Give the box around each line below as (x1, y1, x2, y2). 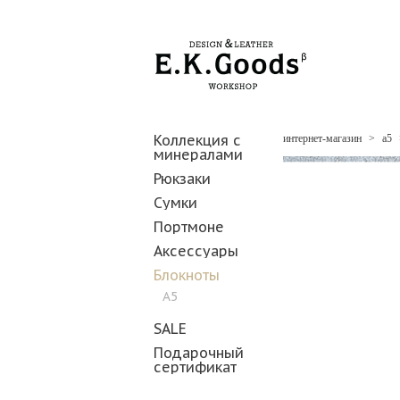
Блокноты (154, 266, 220, 284)
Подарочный (154, 344, 244, 362)
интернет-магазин (283, 132, 362, 145)
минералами (154, 146, 243, 163)
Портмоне (154, 218, 224, 236)
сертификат (154, 358, 237, 376)
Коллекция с (154, 131, 241, 149)
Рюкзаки (154, 170, 211, 187)
